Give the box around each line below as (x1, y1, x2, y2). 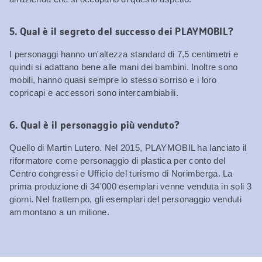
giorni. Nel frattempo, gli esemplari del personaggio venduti (9, 194, 242, 204)
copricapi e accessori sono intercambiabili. (9, 87, 178, 98)
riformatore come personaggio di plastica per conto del (9, 155, 226, 166)
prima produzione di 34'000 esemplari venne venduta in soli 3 (9, 181, 251, 191)
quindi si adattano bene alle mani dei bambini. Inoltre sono (9, 61, 238, 72)
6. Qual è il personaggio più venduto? (9, 118, 180, 132)
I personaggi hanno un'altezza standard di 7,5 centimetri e (9, 49, 239, 59)
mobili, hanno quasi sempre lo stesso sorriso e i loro (9, 74, 216, 85)
